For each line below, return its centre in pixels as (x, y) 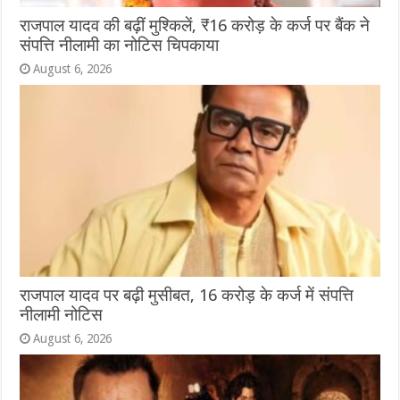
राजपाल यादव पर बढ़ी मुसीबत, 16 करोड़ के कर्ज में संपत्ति (187, 295)
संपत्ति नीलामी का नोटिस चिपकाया (120, 45)
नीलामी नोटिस (62, 314)
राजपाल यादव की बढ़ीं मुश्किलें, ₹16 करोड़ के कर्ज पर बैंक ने (195, 25)
